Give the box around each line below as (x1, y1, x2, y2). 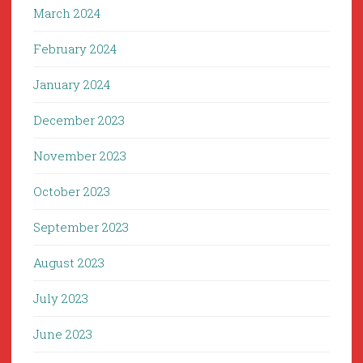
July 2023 (33, 290, 88, 307)
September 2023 (33, 219, 129, 236)
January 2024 (33, 76, 110, 93)
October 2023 (33, 183, 110, 200)
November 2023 (33, 147, 126, 164)
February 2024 (33, 41, 117, 58)
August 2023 (33, 254, 105, 271)
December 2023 (33, 112, 125, 129)
